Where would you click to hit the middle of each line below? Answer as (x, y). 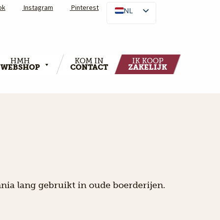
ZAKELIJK (148, 68)
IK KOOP (148, 61)
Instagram (38, 7)
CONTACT (89, 68)
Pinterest (84, 7)
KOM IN (89, 61)
